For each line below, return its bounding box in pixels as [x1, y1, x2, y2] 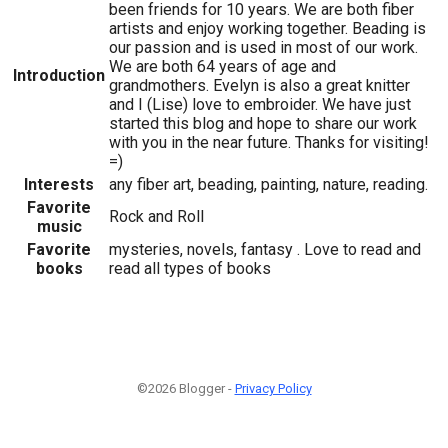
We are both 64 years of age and [109, 56, 336, 76]
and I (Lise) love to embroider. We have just [109, 94, 411, 114]
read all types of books [109, 258, 271, 278]
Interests [24, 174, 94, 194]
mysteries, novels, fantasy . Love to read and [109, 239, 421, 259]
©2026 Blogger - [136, 380, 235, 396]
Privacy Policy [234, 380, 312, 396]
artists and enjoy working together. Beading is [109, 18, 426, 38]
